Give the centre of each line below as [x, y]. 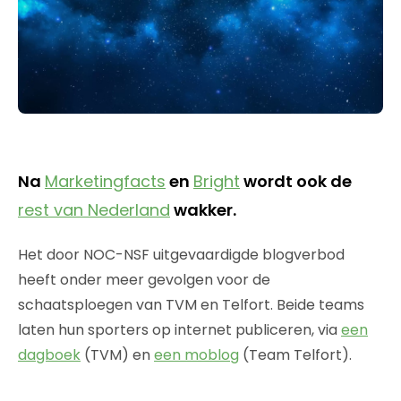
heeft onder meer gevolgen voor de [144, 279]
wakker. [203, 209]
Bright [217, 181]
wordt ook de [296, 181]
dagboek [49, 354]
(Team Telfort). [295, 354]
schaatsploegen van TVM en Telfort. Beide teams [191, 304]
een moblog [196, 354]
